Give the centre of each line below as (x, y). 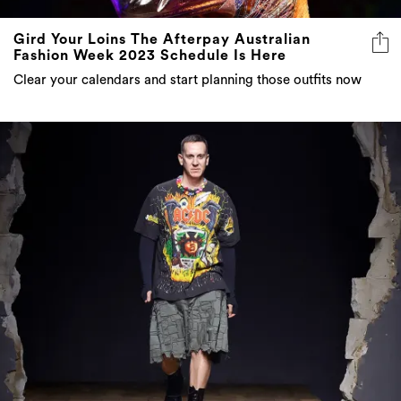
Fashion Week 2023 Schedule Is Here (150, 55)
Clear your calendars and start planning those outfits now (188, 80)
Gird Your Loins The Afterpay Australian (162, 39)
